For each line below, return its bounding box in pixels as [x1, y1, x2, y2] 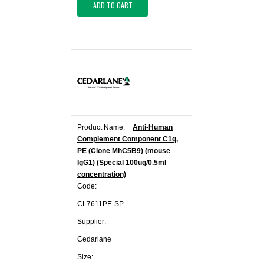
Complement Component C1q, [77, 135, 178, 143]
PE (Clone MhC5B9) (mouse [77, 147, 170, 155]
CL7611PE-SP [77, 200, 124, 208]
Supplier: [77, 217, 106, 226]
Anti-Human [133, 123, 173, 131]
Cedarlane [77, 235, 111, 243]
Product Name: [77, 123, 125, 131]
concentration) [77, 170, 126, 179]
